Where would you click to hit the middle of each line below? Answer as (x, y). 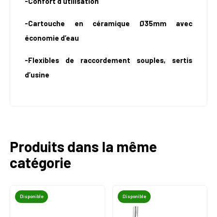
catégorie (40, 163)
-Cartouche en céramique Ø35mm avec (108, 23)
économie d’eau (52, 38)
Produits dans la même (83, 147)
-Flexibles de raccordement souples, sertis (108, 60)
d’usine (37, 75)
